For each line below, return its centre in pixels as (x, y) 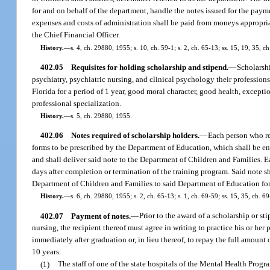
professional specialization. (77, 103)
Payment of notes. (101, 216)
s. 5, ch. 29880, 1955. (101, 115)
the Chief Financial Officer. (76, 35)
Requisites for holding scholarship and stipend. (149, 67)
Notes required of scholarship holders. (135, 136)
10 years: (47, 252)
